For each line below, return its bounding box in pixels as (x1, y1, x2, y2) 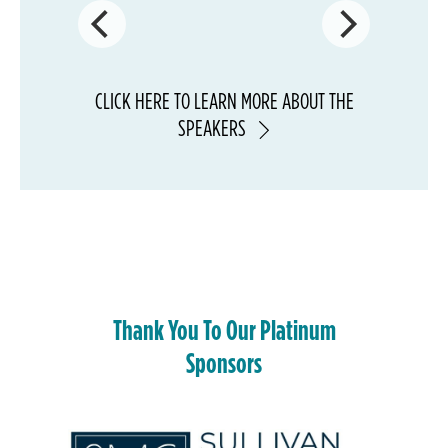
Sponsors (186, 346, 262, 380)
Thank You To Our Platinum (112, 313, 336, 347)
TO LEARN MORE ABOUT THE (169, 87, 354, 115)
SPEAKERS (178, 114, 246, 142)
